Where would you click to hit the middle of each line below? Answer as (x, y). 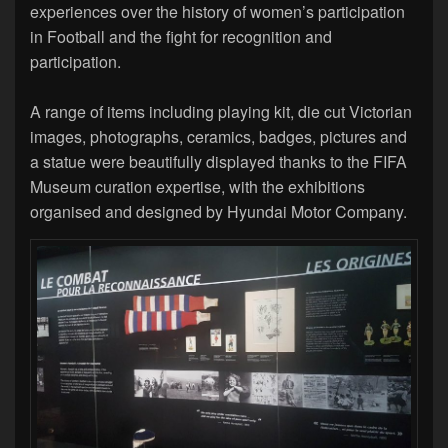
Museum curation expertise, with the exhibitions (197, 187)
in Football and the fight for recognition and (181, 37)
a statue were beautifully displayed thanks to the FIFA (218, 162)
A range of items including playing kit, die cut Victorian (221, 112)
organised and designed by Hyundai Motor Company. (218, 212)
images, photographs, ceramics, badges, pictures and (218, 137)
